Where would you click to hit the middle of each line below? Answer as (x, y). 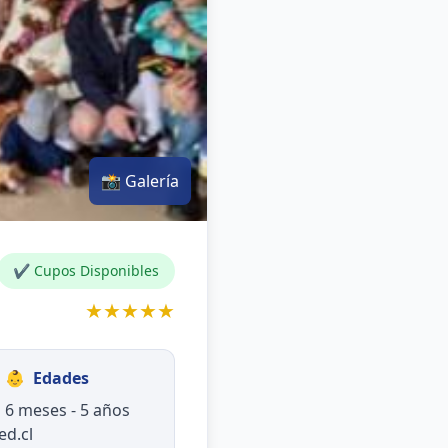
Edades (60, 378)
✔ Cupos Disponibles (86, 270)
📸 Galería (140, 181)
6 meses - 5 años (67, 410)
